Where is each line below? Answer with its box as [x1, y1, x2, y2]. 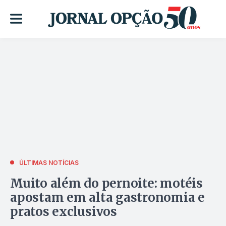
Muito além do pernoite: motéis [10, 175, 203, 191]
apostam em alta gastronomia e [10, 189, 205, 205]
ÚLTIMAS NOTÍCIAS [19, 158, 79, 166]
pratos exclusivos [10, 203, 117, 219]
